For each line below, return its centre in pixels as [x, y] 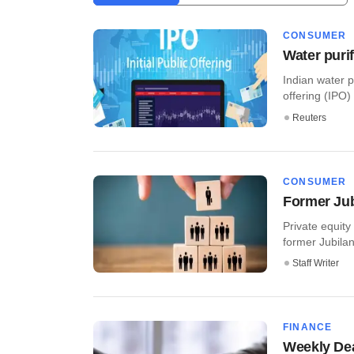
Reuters [309, 117]
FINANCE [308, 328]
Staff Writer [316, 264]
